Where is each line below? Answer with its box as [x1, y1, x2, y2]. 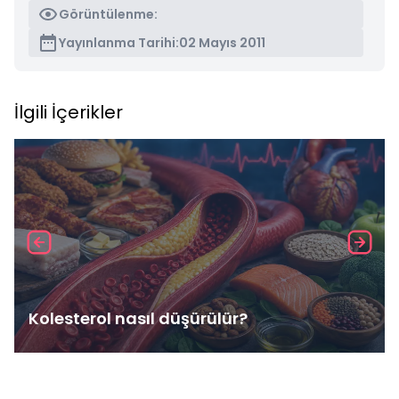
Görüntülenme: [59, 5, 158, 23]
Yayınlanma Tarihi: [59, 34, 179, 52]
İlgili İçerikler [14, 100, 123, 125]
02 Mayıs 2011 [179, 34, 265, 52]
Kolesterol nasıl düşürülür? [28, 307, 248, 330]
